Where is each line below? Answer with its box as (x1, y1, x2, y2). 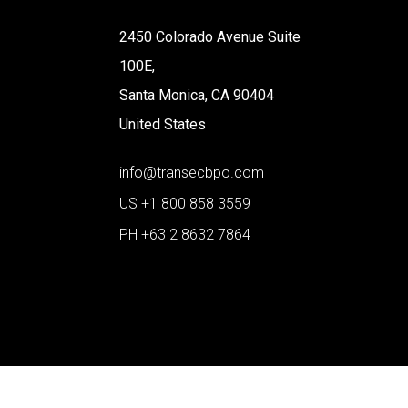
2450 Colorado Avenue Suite (119, 27, 301, 46)
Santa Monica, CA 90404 (119, 86, 275, 104)
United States (119, 115, 207, 133)
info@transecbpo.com (119, 163, 265, 181)
